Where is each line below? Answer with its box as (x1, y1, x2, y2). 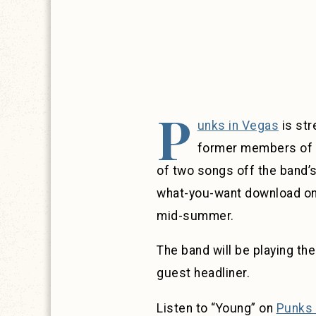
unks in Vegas (197, 118, 279, 133)
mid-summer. (157, 208, 234, 223)
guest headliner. (157, 266, 250, 281)
